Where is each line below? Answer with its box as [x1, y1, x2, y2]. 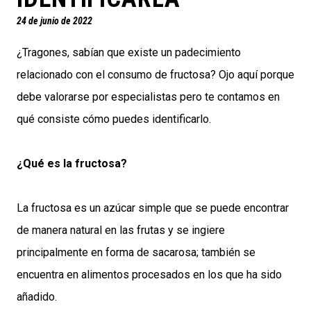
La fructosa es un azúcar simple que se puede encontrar [17, 201, 289, 215]
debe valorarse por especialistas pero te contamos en [17, 90, 280, 104]
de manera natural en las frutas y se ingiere [17, 224, 225, 237]
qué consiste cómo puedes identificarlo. [17, 112, 211, 126]
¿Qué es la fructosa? [17, 157, 127, 171]
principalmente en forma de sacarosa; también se [17, 246, 255, 260]
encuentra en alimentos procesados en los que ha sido [17, 268, 282, 282]
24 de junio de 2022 [17, 15, 92, 27]
